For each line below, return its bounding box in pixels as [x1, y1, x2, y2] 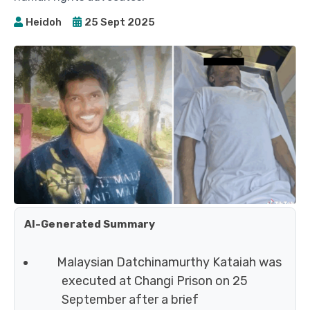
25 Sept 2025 [84, 15, 155, 28]
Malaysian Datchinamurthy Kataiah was [56, 255, 282, 271]
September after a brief [62, 292, 199, 308]
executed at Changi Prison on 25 [62, 273, 248, 289]
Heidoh [26, 15, 62, 28]
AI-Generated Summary [24, 218, 155, 231]
